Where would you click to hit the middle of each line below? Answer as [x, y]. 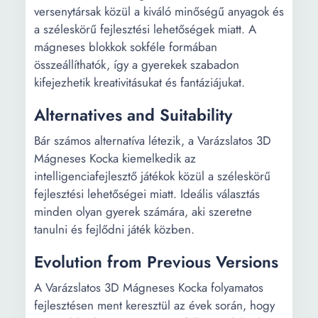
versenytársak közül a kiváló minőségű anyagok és [159, 11]
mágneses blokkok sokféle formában [126, 47]
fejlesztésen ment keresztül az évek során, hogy [154, 305]
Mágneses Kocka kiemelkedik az [115, 158]
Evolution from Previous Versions [156, 262]
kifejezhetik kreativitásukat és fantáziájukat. [139, 82]
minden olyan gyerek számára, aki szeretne [143, 212]
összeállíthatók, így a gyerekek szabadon [137, 65]
